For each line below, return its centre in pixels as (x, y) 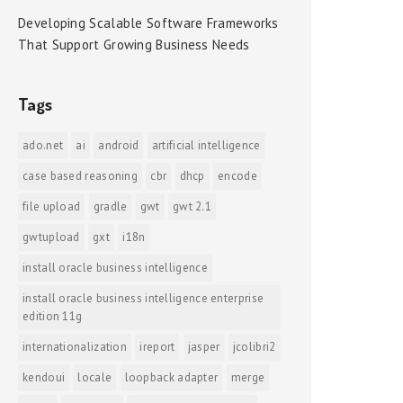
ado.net (43, 145)
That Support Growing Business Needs (134, 45)
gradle (110, 206)
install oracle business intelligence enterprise (143, 298)
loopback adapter (171, 377)
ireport (157, 347)
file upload (52, 206)
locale (95, 377)
